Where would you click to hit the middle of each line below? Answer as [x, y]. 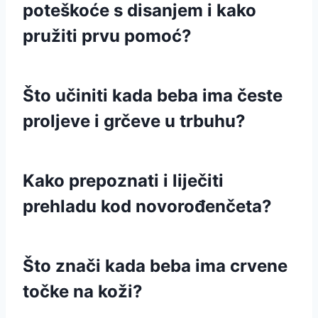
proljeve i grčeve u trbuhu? [134, 121]
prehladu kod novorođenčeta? [147, 206]
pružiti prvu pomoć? [107, 36]
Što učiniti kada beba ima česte [153, 95]
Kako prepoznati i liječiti [123, 181]
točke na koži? [83, 291]
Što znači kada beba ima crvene [155, 266]
